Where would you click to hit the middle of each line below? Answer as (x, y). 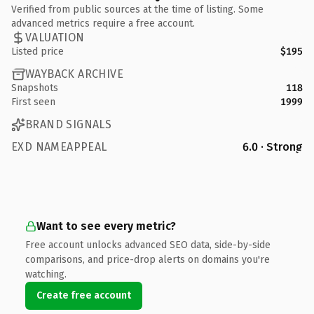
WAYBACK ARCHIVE (74, 74)
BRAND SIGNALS (69, 124)
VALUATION (55, 37)
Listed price (37, 51)
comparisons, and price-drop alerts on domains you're (148, 259)
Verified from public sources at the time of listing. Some (137, 9)
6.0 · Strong (273, 146)
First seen (33, 102)
